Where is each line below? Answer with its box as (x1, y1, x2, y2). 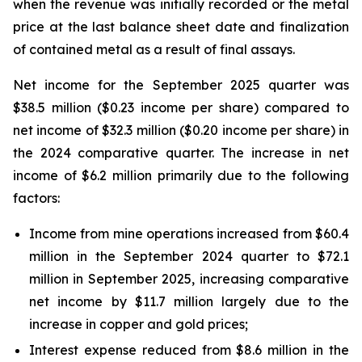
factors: (13, 190, 60, 206)
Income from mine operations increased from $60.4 (29, 225, 349, 242)
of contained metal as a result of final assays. (13, 41, 295, 57)
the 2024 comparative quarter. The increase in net (13, 145, 349, 161)
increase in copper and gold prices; (29, 316, 248, 332)
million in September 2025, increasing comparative (29, 271, 349, 287)
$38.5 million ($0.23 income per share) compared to (13, 99, 349, 116)
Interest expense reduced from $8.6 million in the (29, 342, 349, 358)
